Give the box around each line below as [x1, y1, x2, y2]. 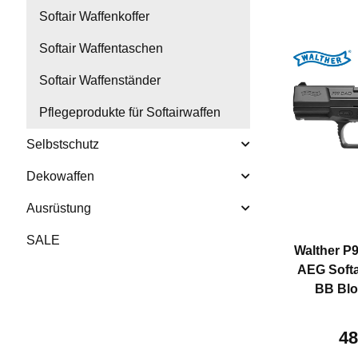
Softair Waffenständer [39, 74, 161, 88]
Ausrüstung [26, 201, 91, 216]
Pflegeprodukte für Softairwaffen [39, 105, 221, 120]
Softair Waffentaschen [39, 42, 163, 56]
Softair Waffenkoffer [39, 10, 149, 24]
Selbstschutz [26, 137, 99, 152]
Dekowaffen [26, 169, 94, 184]
